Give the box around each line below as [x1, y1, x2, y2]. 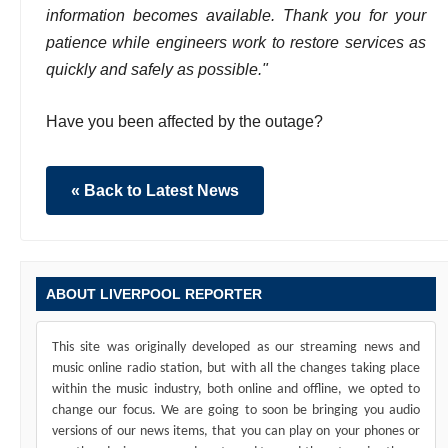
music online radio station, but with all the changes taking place [52, 360, 420, 376]
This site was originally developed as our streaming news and [52, 339, 420, 355]
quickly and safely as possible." [46, 60, 268, 78]
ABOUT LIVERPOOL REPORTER [46, 285, 262, 302]
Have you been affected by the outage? [46, 112, 323, 130]
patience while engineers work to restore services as [46, 33, 426, 51]
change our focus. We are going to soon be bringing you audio [52, 402, 420, 418]
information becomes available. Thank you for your [46, 6, 426, 24]
